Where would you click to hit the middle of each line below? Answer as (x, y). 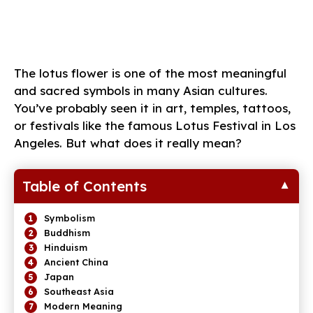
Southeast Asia (79, 291)
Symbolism (70, 218)
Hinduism (66, 247)
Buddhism (67, 232)
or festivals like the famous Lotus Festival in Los (155, 125)
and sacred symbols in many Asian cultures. (141, 90)
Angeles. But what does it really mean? (128, 143)
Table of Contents (85, 187)
